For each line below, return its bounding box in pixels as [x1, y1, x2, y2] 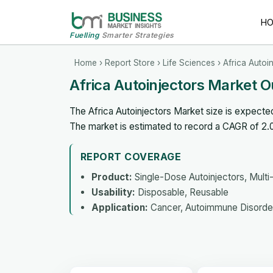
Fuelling [69, 30, 99, 40]
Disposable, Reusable [135, 186, 229, 198]
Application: [91, 201, 148, 213]
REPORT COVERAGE [80, 150, 182, 163]
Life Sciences [163, 57, 215, 68]
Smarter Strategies [99, 30, 174, 40]
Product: [91, 171, 132, 183]
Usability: [91, 186, 135, 198]
